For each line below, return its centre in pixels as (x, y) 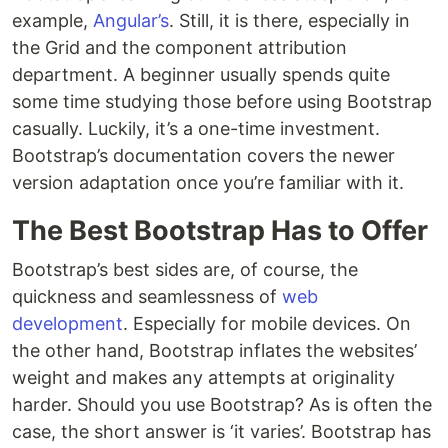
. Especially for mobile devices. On (267, 323)
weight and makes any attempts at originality (203, 377)
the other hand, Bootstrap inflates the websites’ (214, 350)
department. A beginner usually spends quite (201, 74)
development (67, 323)
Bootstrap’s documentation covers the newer (203, 155)
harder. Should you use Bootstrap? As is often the (222, 404)
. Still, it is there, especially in (289, 20)
